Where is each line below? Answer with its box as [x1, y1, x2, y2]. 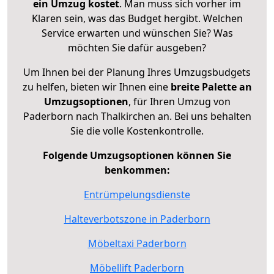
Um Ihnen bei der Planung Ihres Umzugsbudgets [23, 65, 251, 80]
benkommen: [104, 163, 170, 177]
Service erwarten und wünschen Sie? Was [41, 26, 233, 40]
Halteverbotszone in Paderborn [64, 212, 210, 226]
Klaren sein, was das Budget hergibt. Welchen [31, 12, 243, 26]
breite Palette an [170, 80, 252, 94]
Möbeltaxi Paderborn [87, 237, 187, 251]
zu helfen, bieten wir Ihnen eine [22, 80, 171, 94]
